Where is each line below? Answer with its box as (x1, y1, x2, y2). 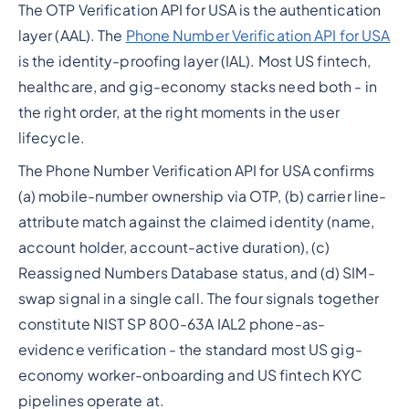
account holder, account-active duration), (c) (17, 238, 330, 257)
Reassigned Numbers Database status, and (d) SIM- (17, 264, 375, 283)
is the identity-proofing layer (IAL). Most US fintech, (17, 52, 372, 71)
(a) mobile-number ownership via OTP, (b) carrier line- (17, 187, 387, 206)
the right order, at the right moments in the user (17, 103, 340, 122)
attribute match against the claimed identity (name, (17, 213, 374, 232)
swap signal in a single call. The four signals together (17, 289, 380, 309)
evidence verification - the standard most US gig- (17, 341, 362, 360)
